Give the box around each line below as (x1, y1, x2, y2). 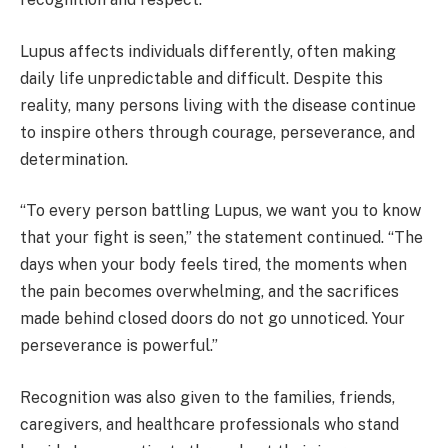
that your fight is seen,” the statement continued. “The (20, 228, 423, 248)
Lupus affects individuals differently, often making (20, 41, 396, 61)
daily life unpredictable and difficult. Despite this (20, 68, 383, 88)
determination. (20, 149, 128, 169)
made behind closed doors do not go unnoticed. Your (20, 309, 405, 329)
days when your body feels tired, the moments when (20, 255, 407, 275)
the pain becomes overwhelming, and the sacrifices (20, 282, 399, 302)
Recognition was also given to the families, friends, (20, 387, 395, 407)
